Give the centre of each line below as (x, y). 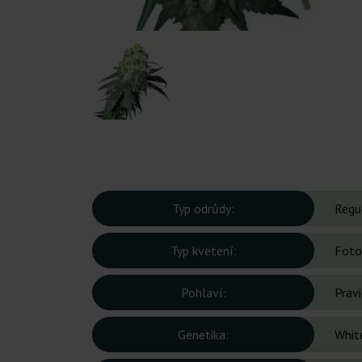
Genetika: (203, 335)
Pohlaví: (203, 293)
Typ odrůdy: (203, 209)
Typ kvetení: (203, 251)
